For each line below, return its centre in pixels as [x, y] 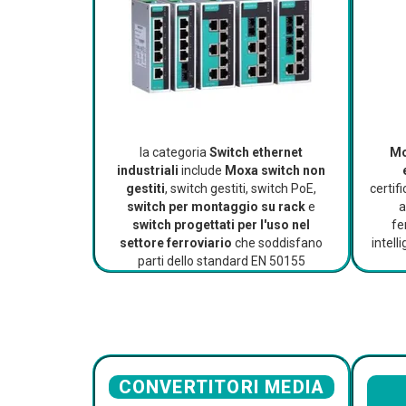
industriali [148, 171]
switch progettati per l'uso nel [222, 225]
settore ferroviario [176, 243]
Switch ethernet [256, 153]
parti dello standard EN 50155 [221, 261]
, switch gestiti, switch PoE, [241, 189]
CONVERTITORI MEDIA [222, 387]
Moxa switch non [275, 171]
